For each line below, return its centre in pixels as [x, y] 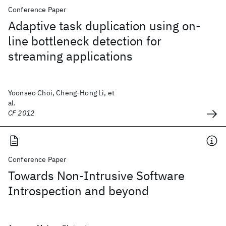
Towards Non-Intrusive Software [96, 176]
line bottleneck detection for [85, 41]
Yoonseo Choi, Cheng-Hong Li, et [61, 93]
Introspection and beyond [78, 191]
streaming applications [70, 56]
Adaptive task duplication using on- [104, 26]
